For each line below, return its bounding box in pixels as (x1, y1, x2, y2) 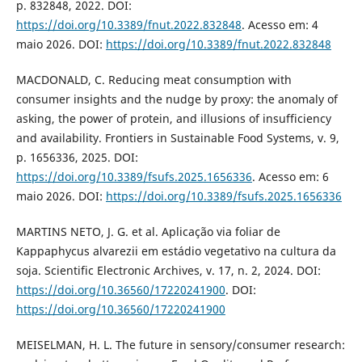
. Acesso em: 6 (251, 168, 329, 184)
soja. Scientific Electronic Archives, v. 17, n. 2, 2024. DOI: (15, 262, 321, 278)
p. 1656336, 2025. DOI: (15, 149, 138, 165)
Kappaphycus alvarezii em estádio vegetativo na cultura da (15, 242, 336, 259)
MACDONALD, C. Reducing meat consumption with (15, 71, 292, 87)
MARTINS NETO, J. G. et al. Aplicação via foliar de (15, 223, 280, 239)
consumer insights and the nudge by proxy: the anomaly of (15, 90, 338, 107)
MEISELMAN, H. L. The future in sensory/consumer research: (15, 336, 345, 352)
